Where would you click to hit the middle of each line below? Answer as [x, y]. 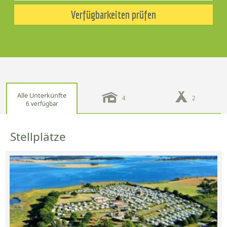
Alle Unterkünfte [42, 95]
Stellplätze [38, 137]
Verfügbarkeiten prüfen [113, 15]
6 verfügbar [42, 103]
